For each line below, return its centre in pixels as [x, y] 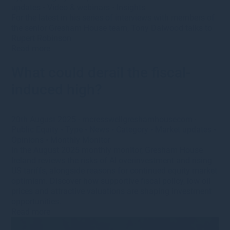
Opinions [28, 140]
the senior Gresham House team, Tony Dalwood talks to [112, 28]
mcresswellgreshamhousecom [138, 119]
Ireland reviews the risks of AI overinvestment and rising [112, 160]
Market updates [184, 129]
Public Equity [35, 129]
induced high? [57, 89]
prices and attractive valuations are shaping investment [112, 191]
